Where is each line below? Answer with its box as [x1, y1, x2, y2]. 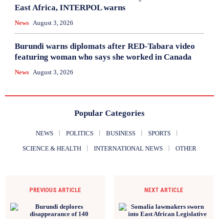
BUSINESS [106, 129, 135, 137]
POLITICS [66, 129, 93, 137]
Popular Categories [74, 108, 145, 118]
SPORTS [148, 129, 171, 137]
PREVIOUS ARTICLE [29, 186, 82, 194]
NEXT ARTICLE [144, 186, 183, 194]
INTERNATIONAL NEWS [94, 144, 163, 152]
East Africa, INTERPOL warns [15, 2, 126, 12]
